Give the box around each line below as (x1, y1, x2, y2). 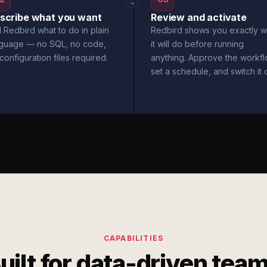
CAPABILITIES (103, 234, 164, 243)
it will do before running (151, 39, 244, 49)
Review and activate (151, 11, 247, 23)
